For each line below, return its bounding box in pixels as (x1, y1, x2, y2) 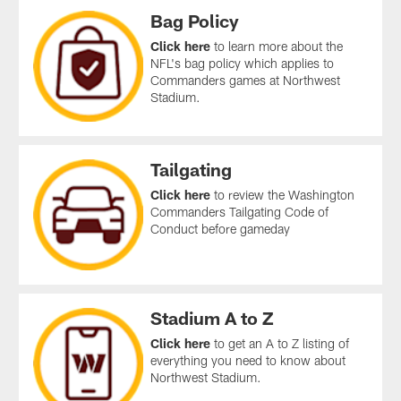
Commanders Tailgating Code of (150, 203, 329, 219)
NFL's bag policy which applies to (150, 55, 335, 71)
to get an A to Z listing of (210, 335, 350, 351)
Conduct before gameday (150, 220, 291, 236)
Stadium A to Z (150, 306, 275, 328)
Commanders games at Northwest (150, 72, 341, 88)
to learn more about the (210, 38, 344, 54)
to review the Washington (210, 186, 355, 202)
